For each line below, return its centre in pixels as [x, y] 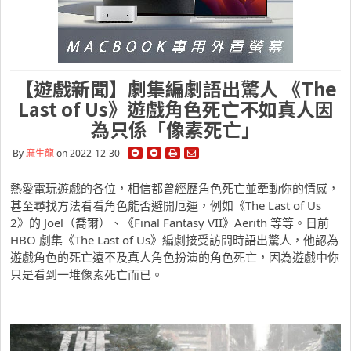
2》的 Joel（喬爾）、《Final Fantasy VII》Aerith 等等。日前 [170, 223]
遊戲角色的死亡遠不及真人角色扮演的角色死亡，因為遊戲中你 [175, 257]
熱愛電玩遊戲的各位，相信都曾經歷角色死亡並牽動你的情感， [175, 188]
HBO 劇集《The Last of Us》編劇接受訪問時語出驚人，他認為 [174, 240]
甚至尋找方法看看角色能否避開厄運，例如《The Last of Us [166, 205]
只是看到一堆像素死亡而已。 [87, 274]
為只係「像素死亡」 [175, 129]
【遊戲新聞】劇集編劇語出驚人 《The [175, 88]
